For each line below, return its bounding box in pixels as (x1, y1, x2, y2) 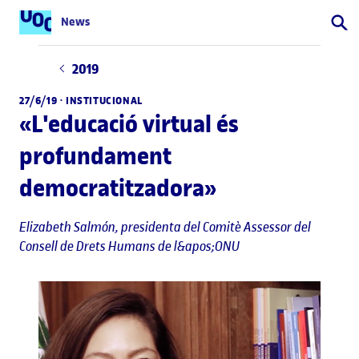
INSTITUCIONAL (66, 92, 143, 109)
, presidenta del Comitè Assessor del (115, 217, 311, 236)
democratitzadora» (19, 171, 216, 204)
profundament (19, 139, 171, 171)
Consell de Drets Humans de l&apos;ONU (19, 236, 240, 255)
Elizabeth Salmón (19, 217, 115, 236)
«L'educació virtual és (19, 107, 239, 139)
